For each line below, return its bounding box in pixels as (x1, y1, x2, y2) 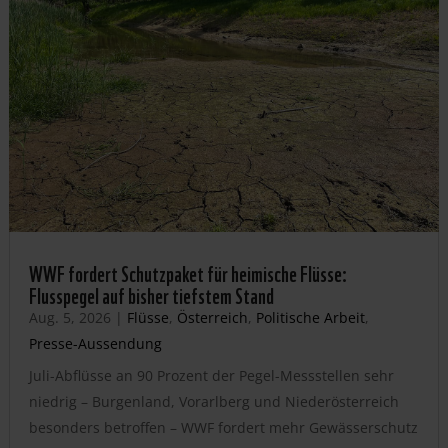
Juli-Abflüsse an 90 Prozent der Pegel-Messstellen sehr (28, 366, 394, 385)
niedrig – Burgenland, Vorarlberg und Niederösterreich (28, 392, 399, 411)
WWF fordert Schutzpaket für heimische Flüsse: (28, 256, 347, 288)
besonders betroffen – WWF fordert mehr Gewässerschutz (28, 418, 418, 437)
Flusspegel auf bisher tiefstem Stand (28, 278, 274, 310)
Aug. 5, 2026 (28, 308, 111, 327)
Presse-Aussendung (28, 334, 162, 353)
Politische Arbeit (255, 308, 365, 327)
